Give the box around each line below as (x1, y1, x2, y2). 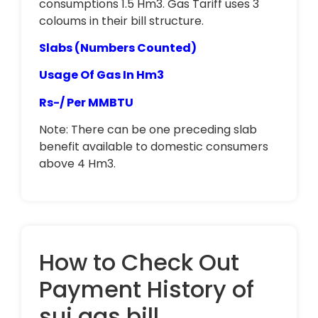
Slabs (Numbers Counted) (39, 39, 197, 56)
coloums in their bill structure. (39, 12, 204, 29)
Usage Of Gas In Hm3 (39, 67, 164, 84)
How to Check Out (39, 246, 239, 278)
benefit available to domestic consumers (39, 138, 268, 155)
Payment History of (39, 273, 254, 305)
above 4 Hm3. (39, 155, 116, 172)
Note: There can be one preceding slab (39, 121, 257, 138)
